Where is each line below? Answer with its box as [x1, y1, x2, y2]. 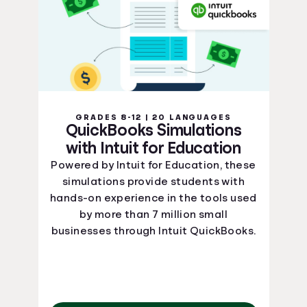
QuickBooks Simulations [65, 122, 242, 138]
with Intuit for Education [66, 140, 241, 156]
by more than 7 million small [79, 209, 228, 220]
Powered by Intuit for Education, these [51, 160, 256, 171]
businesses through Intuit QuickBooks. [51, 225, 256, 236]
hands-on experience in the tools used [50, 193, 257, 204]
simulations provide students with [62, 176, 245, 187]
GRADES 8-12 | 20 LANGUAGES [75, 113, 232, 121]
